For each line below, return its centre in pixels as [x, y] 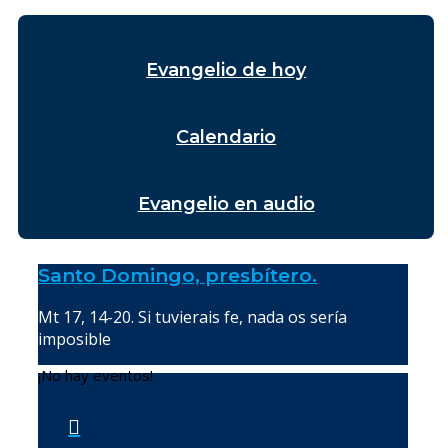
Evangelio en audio [226, 204]
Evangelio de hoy [226, 70]
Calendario [226, 137]
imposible [75, 339]
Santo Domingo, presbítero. [178, 276]
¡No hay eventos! [96, 375]
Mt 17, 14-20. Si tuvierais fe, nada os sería [193, 317]
